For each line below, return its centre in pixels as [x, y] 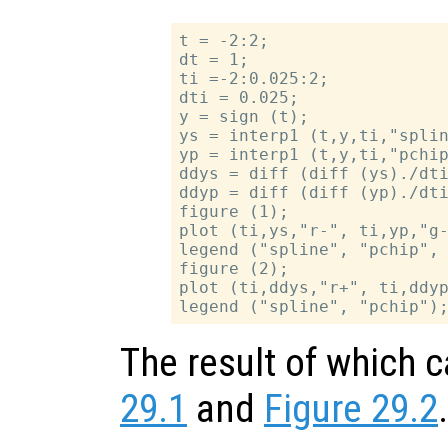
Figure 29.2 [351, 409]
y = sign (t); [244, 117]
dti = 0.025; [239, 98]
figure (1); [234, 212]
